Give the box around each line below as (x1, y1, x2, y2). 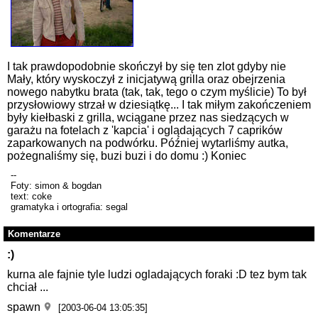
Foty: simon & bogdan (11, 180, 102, 192)
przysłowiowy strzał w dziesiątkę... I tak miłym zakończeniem (7, 99, 311, 111)
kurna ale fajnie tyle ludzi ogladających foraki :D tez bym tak (7, 268, 307, 281)
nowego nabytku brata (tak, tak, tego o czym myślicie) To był (7, 86, 307, 99)
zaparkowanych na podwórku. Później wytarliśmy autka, (7, 137, 288, 150)
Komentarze (8, 229, 60, 240)
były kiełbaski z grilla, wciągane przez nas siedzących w (7, 111, 289, 124)
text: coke (11, 191, 52, 202)
